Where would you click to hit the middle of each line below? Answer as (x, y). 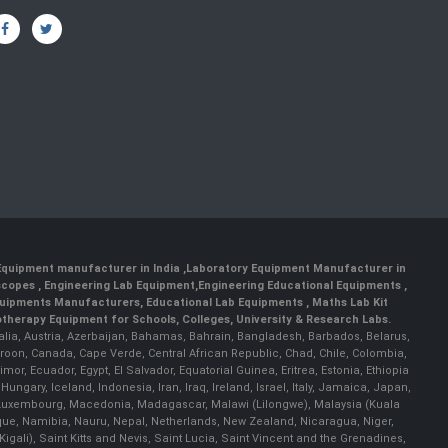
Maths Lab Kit (349, 303)
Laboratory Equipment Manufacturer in (295, 269)
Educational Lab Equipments (225, 303)
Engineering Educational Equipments (301, 286)
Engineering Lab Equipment (118, 286)
